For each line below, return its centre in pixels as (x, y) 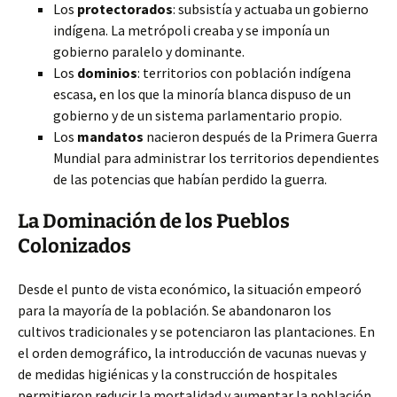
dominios (107, 73)
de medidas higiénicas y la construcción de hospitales (178, 374)
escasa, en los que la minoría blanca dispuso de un (202, 94)
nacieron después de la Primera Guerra (261, 136)
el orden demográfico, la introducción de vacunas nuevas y (192, 353)
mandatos (110, 136)
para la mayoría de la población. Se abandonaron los (175, 310)
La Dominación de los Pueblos (154, 221)
